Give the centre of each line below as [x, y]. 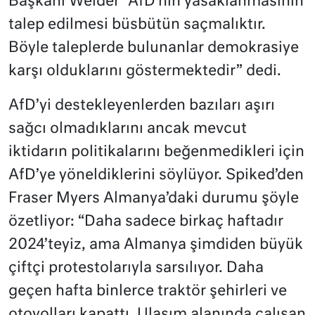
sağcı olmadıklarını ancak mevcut [128, 129]
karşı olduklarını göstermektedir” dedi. [145, 72]
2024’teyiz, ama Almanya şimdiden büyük [156, 245]
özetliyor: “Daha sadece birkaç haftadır [146, 222]
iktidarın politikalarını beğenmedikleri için [156, 153]
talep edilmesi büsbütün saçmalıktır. [137, 25]
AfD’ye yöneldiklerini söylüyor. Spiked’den [156, 176]
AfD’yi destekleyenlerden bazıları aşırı [142, 106]
